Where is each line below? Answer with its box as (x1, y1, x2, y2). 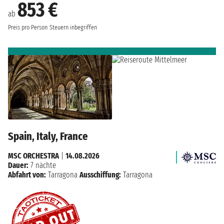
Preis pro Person (8, 23, 47, 31)
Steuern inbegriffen (49, 23, 97, 31)
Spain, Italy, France (8, 129, 88, 143)
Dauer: (8, 160, 28, 170)
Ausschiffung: (79, 170, 121, 180)
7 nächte (28, 160, 56, 170)
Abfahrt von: (8, 170, 46, 180)
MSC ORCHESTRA (8, 151, 59, 161)
